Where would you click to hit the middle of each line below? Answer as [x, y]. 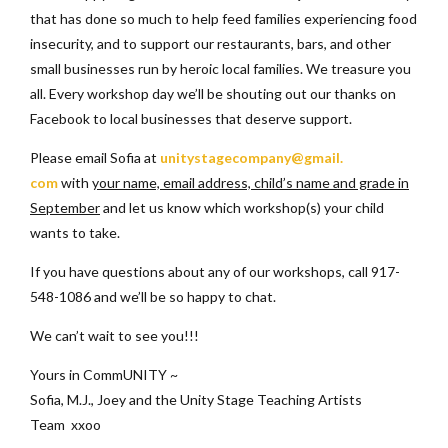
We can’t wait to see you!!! [114, 335]
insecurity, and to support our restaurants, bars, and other [210, 43]
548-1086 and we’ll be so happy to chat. [153, 296]
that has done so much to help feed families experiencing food [223, 18]
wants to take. [75, 232]
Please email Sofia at [95, 157]
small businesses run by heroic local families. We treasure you [220, 68]
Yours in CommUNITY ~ [104, 374]
